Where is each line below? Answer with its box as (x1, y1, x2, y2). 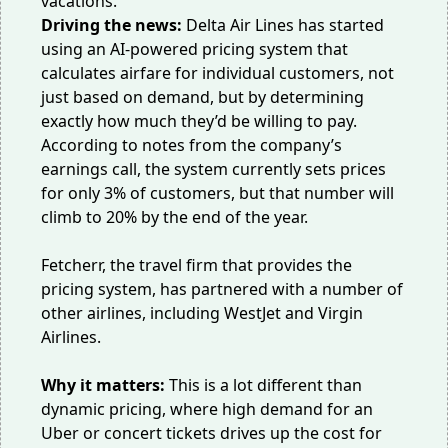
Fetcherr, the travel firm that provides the (41, 254, 352, 276)
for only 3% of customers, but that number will (41, 182, 394, 204)
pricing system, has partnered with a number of (41, 278, 403, 300)
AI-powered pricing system (110, 38, 313, 60)
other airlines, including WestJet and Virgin (41, 302, 363, 324)
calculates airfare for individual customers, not (41, 62, 394, 84)
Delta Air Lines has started (182, 14, 384, 36)
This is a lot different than (169, 374, 362, 396)
